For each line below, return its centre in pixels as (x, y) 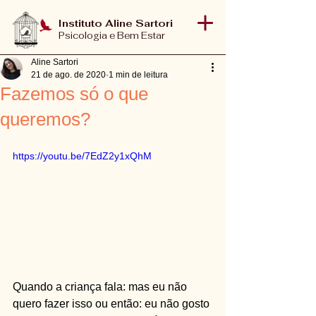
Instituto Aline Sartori (116, 23)
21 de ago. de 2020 (68, 75)
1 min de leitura (138, 75)
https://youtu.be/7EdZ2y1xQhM (82, 156)
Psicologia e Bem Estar (112, 36)
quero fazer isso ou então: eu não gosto (113, 303)
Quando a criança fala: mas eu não (101, 286)
